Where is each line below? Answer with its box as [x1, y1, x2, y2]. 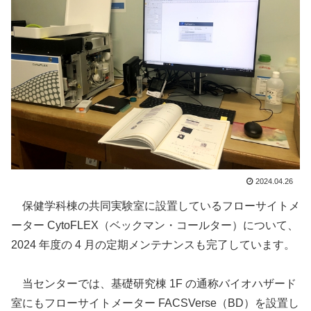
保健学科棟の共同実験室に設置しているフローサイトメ [11, 199, 300, 212]
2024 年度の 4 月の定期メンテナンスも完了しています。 [11, 238, 295, 251]
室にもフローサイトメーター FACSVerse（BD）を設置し [11, 296, 299, 309]
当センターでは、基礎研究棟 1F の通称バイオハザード [11, 277, 296, 289]
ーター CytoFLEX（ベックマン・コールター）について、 [11, 219, 299, 231]
